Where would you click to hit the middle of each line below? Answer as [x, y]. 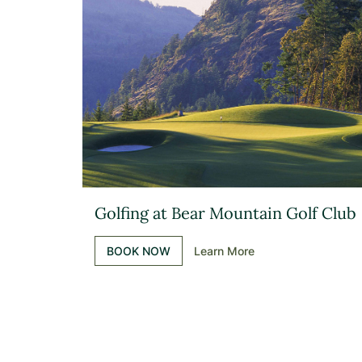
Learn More [224, 251]
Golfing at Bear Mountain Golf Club [225, 213]
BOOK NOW [139, 251]
